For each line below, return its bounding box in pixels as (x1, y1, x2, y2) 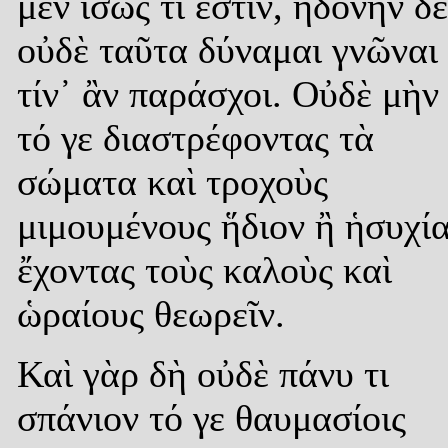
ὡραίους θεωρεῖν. (17, 292, 285, 335)
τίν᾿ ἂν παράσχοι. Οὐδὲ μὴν (17, 72, 439, 115)
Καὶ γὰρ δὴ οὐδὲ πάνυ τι (17, 352, 389, 395)
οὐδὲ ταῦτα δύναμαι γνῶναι (17, 28, 438, 71)
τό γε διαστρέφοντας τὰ (17, 116, 374, 159)
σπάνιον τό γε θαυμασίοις (17, 396, 406, 439)
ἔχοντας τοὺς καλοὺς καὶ (17, 248, 392, 291)
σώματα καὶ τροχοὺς (17, 160, 328, 203)
